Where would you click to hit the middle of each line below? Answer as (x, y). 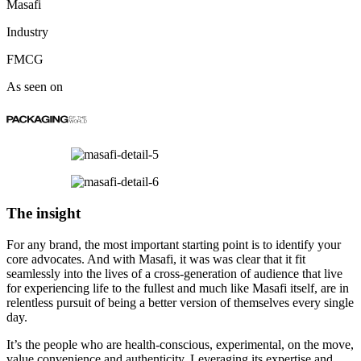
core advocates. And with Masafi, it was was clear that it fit (156, 259)
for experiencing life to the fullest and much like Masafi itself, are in (178, 288)
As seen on (35, 87)
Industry (27, 32)
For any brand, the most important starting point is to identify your (174, 244)
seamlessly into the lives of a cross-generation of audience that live (174, 273)
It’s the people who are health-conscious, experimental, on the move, (180, 344)
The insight (44, 213)
